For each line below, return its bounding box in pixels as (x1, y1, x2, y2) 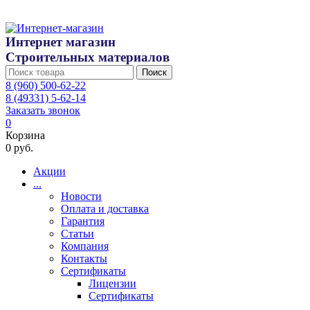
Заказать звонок (6, 104, 80, 116)
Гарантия (61, 215, 104, 227)
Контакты (61, 253, 107, 264)
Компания (61, 240, 109, 252)
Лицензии (89, 277, 136, 289)
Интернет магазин (6, 35, 116, 49)
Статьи (61, 228, 94, 239)
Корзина (6, 129, 45, 141)
